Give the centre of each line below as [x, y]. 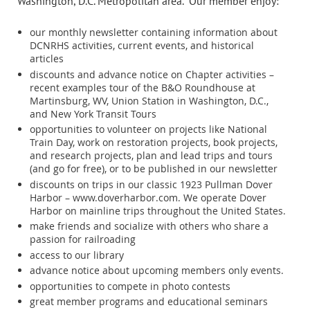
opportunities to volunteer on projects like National [148, 129]
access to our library [77, 255]
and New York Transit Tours [93, 113]
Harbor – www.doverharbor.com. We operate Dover [148, 197]
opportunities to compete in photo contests [130, 286]
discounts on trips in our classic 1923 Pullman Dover [151, 184]
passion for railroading [83, 239]
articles [47, 59]
